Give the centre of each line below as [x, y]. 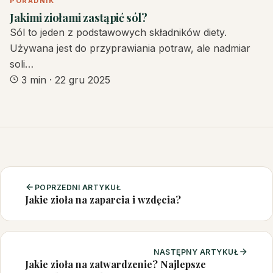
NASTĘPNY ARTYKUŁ [196, 252]
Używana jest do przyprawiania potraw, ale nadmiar [130, 48]
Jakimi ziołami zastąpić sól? [79, 17]
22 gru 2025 [83, 80]
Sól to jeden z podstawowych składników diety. [118, 32]
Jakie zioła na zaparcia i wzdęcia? [103, 199]
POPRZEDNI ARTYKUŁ [78, 187]
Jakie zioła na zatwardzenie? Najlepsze [115, 264]
